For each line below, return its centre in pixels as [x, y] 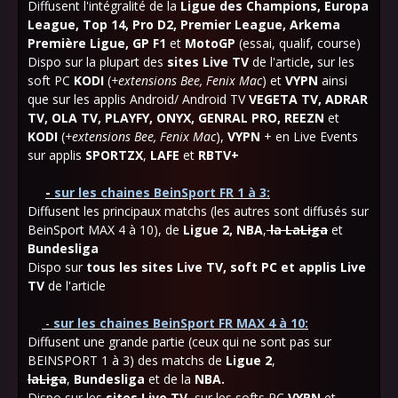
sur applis [56, 155]
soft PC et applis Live [298, 267]
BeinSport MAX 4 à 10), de [105, 230]
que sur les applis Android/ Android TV [136, 99]
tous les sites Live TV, [156, 267]
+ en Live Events [309, 136]
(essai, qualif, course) [298, 43]
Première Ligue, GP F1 [99, 43]
